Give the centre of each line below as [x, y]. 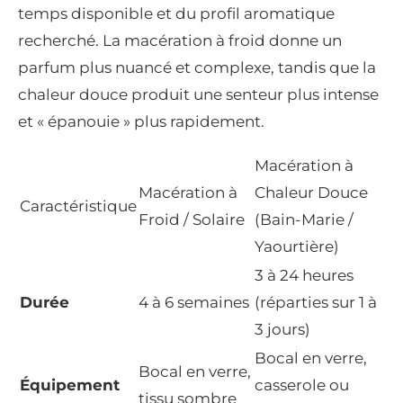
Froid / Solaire [192, 220]
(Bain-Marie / [304, 220]
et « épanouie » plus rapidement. [141, 122]
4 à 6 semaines [194, 303]
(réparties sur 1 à [316, 303]
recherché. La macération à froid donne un [180, 41]
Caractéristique [78, 206]
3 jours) [282, 330]
